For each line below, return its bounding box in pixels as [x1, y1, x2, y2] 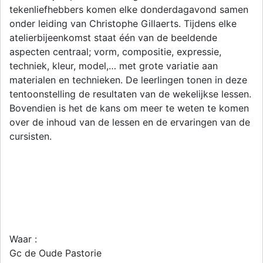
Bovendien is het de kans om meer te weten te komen [9, 102, 249, 114]
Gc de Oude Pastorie [9, 247, 102, 259]
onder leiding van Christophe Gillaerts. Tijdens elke [9, 18, 237, 29]
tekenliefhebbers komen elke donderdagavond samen [9, 4, 248, 15]
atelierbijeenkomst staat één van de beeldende [9, 32, 217, 43]
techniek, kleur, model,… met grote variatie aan [9, 60, 218, 72]
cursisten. [9, 130, 52, 142]
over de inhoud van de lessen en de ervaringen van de [9, 116, 250, 128]
